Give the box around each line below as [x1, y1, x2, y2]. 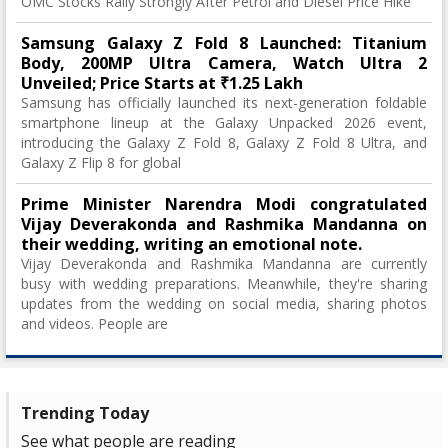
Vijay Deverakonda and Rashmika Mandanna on [21, 213, 427, 236]
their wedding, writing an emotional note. [21, 233, 362, 256]
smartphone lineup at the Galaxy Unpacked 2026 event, [21, 113, 427, 133]
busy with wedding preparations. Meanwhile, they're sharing [21, 274, 427, 294]
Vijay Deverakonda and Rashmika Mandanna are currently [21, 254, 427, 274]
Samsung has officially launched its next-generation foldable [21, 93, 427, 113]
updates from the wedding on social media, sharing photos [21, 294, 427, 314]
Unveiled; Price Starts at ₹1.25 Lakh [21, 72, 303, 95]
